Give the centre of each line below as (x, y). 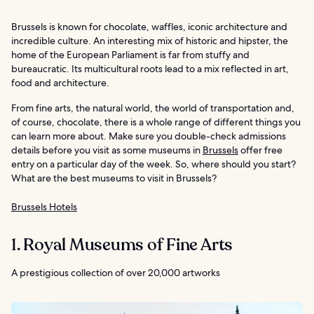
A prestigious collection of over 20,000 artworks (116, 272)
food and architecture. (60, 82)
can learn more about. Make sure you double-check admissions (149, 136)
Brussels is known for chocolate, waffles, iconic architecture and (149, 26)
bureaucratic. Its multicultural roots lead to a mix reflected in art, (150, 68)
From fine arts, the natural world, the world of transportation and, (153, 108)
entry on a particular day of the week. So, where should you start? (153, 164)
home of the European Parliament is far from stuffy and (130, 54)
